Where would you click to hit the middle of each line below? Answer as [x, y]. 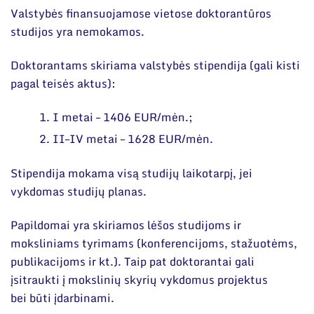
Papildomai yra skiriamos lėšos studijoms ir [126, 225]
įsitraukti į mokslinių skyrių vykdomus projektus [139, 280]
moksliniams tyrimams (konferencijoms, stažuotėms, [154, 244]
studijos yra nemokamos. [79, 31]
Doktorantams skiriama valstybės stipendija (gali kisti [155, 65]
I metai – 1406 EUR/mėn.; [125, 117]
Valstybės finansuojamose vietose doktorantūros [141, 13]
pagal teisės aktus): [64, 83]
